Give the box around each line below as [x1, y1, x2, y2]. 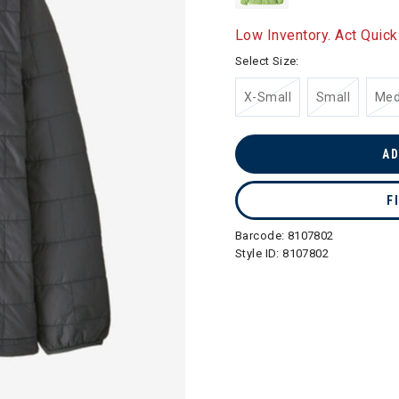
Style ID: [235, 247, 283, 260]
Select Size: [235, 54, 299, 68]
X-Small [244, 90, 291, 104]
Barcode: [235, 229, 288, 242]
